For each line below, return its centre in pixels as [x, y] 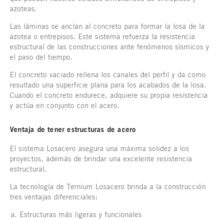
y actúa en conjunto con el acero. [65, 105]
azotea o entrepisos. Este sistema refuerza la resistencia [102, 36]
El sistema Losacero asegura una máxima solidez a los [99, 148]
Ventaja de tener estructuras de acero [73, 130]
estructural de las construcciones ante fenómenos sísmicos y [109, 47]
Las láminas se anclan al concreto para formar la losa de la [107, 26]
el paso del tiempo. [41, 57]
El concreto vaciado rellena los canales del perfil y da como [108, 75]
